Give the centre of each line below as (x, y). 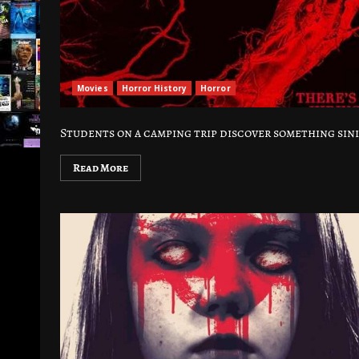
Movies (93, 88)
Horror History (154, 88)
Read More (101, 168)
